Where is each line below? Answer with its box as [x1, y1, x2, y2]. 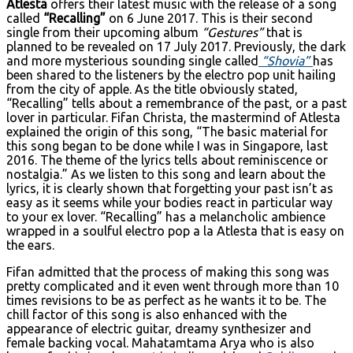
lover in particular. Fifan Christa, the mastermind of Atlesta [6, 110, 340, 124]
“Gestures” [202, 24, 263, 39]
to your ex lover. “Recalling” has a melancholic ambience [6, 209, 325, 224]
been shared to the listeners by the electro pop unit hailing [6, 67, 336, 82]
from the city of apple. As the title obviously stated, [6, 81, 298, 96]
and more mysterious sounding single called [6, 53, 258, 68]
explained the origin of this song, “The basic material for [6, 124, 328, 139]
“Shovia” [258, 53, 310, 68]
